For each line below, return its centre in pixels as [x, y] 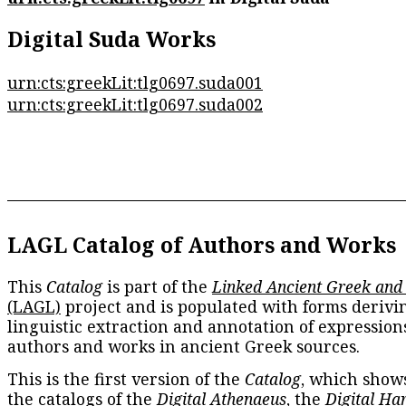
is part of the [157, 287]
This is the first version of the [126, 379]
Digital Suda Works [111, 39]
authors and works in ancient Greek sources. [184, 347]
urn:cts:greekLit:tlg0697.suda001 [135, 82]
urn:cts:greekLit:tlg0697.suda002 [135, 104]
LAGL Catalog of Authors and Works [202, 244]
